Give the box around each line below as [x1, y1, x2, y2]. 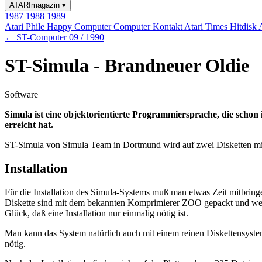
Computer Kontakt [113, 22, 184, 32]
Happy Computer [47, 22, 113, 32]
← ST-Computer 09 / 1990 [5, 32, 104, 42]
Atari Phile [5, 22, 47, 32]
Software [5, 89, 38, 99]
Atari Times [184, 22, 230, 32]
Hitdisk [230, 22, 258, 32]
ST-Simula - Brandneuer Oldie [5, 55, 249, 77]
